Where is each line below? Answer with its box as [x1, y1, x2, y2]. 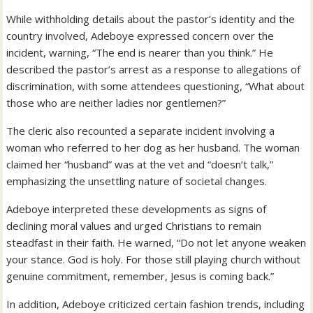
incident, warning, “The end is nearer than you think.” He [6, 45, 274, 59]
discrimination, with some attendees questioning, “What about [6, 78, 305, 93]
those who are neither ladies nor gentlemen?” [6, 95, 226, 110]
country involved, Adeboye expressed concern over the [6, 28, 275, 43]
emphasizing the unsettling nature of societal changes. [6, 173, 268, 188]
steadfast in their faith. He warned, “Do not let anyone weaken [6, 235, 307, 249]
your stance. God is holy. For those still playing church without [6, 252, 301, 266]
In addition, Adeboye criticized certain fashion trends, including [6, 296, 305, 311]
